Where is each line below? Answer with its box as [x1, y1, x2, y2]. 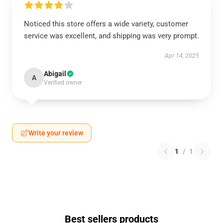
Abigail [44, 70, 66, 78]
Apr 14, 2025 [165, 52, 199, 59]
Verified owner [44, 79, 82, 86]
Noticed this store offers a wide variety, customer [24, 19, 188, 28]
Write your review [28, 129, 83, 137]
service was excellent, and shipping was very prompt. [24, 31, 199, 40]
